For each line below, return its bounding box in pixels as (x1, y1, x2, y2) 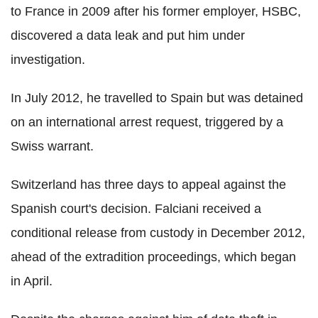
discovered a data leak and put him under (11, 28, 245, 43)
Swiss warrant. (11, 138, 94, 153)
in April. (11, 273, 53, 288)
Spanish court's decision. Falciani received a (11, 201, 261, 216)
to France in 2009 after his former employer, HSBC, (11, 4, 301, 18)
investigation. (11, 52, 85, 67)
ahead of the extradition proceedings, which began (11, 249, 296, 264)
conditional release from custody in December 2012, (11, 225, 305, 240)
